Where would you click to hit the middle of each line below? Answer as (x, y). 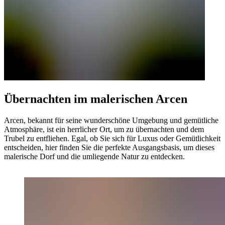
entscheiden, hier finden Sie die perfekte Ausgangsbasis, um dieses (109, 147)
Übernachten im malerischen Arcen (96, 99)
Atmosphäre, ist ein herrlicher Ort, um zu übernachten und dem (104, 129)
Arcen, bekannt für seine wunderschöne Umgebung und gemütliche (111, 120)
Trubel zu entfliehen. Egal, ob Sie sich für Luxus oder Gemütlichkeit (112, 138)
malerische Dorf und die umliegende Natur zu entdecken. (94, 156)
